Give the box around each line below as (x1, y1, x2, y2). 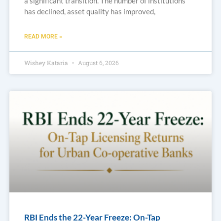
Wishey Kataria (24, 59, 70, 67)
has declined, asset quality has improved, (24, 7, 155, 16)
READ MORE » (24, 33, 62, 40)
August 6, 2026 (76, 59, 119, 67)
